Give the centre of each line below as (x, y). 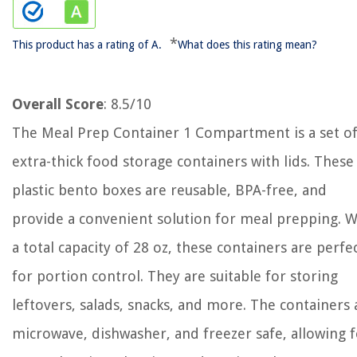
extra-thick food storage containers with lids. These (183, 161)
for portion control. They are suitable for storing (175, 276)
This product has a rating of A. (87, 45)
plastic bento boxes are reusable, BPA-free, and (169, 190)
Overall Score (58, 104)
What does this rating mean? (247, 45)
